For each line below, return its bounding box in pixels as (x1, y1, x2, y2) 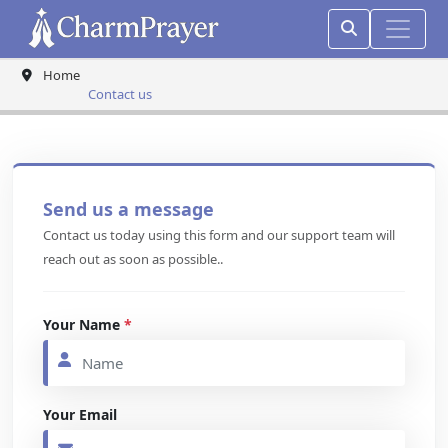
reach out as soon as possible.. (43, 249, 223, 268)
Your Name (43, 314, 124, 334)
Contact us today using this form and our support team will (43, 225, 395, 244)
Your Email (43, 404, 117, 424)
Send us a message (43, 196, 214, 221)
